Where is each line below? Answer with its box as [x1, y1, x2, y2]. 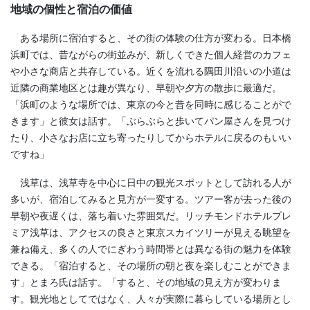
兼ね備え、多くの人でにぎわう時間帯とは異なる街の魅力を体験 [10, 244, 291, 255]
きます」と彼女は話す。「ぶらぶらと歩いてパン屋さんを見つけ [10, 115, 291, 127]
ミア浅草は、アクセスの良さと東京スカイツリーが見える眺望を [10, 227, 291, 238]
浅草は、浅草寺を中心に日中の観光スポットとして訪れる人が [10, 177, 291, 188]
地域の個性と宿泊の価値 [10, 3, 132, 15]
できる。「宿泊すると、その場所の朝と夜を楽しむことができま [10, 260, 291, 271]
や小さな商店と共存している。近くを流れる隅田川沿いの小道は [10, 65, 291, 77]
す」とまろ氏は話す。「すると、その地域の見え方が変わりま [10, 277, 282, 288]
